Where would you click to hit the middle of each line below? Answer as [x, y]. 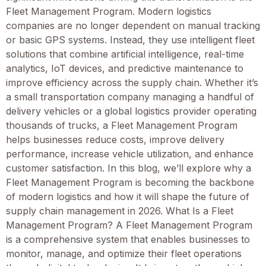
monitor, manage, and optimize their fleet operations [124, 253]
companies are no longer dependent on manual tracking [133, 25]
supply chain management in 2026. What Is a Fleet [120, 210]
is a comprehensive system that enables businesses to [128, 239]
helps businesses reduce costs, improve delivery [115, 139]
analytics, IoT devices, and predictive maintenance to [125, 68]
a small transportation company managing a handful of [130, 96]
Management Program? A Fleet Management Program [129, 225]
